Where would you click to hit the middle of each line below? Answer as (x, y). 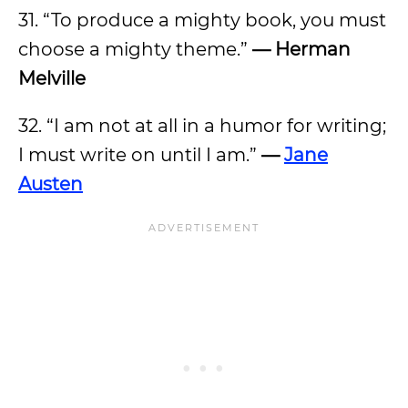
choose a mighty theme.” (135, 49)
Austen (51, 184)
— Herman (301, 49)
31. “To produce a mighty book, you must (202, 20)
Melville (52, 78)
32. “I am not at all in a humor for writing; (202, 126)
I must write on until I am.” (140, 155)
